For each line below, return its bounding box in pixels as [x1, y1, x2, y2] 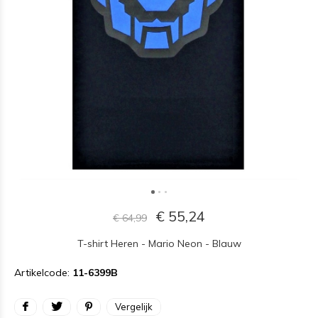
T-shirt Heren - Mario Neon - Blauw [77, 237, 241, 250]
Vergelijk [115, 301, 153, 312]
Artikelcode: [14, 266, 72, 279]
